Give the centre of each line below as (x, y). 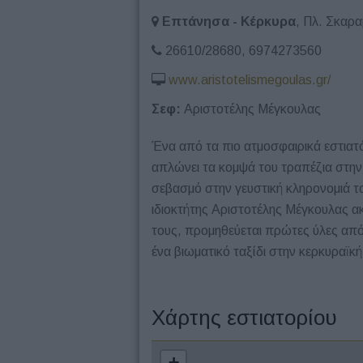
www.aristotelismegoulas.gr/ (250, 80)
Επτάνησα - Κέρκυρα (229, 21)
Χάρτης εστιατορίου (244, 318)
